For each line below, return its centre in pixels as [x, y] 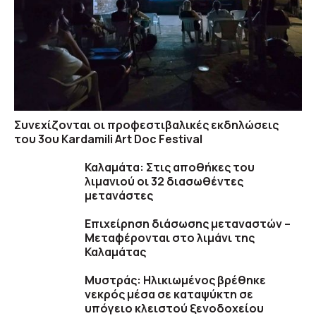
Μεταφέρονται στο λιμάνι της [170, 238]
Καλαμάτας [115, 252]
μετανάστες [119, 196]
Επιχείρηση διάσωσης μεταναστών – [188, 224]
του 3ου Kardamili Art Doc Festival [108, 139]
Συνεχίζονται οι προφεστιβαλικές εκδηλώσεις [146, 125]
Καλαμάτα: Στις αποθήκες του [170, 168]
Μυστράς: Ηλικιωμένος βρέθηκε [175, 280]
